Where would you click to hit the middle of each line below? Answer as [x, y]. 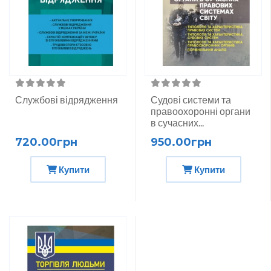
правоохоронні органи [201, 111]
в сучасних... [177, 123]
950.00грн [181, 142]
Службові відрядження [67, 100]
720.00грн [46, 142]
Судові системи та [191, 100]
